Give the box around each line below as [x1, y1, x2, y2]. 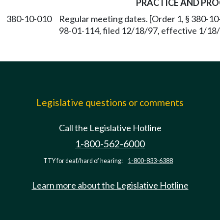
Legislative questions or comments [36, 97, 184, 108]
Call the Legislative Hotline [58, 122, 162, 133]
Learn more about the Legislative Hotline [31, 180, 189, 191]
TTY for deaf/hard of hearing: [43, 157, 124, 165]
